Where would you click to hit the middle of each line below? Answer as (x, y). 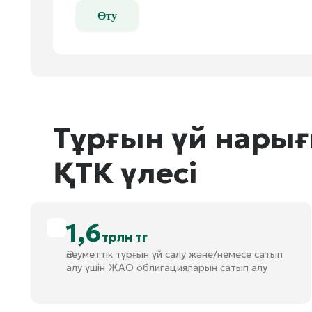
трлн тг (125, 237)
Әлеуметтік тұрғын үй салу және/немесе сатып (174, 254)
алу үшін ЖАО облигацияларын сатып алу (167, 267)
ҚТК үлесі (125, 173)
